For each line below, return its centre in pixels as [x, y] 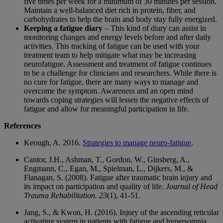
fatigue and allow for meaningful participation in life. [107, 109]
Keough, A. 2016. [53, 143]
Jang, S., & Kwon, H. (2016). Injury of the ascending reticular [121, 212]
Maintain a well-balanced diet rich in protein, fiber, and [110, 10]
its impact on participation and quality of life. [95, 186]
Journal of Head [192, 186]
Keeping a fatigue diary [64, 28]
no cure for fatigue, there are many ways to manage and [111, 82]
